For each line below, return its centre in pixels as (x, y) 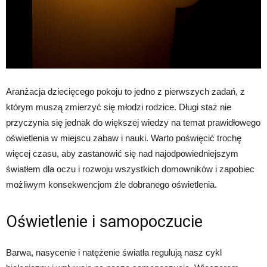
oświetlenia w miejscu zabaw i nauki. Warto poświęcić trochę (124, 138)
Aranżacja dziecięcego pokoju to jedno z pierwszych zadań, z (125, 91)
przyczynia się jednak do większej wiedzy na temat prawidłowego (133, 122)
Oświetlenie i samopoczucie (104, 221)
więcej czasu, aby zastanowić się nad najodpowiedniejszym (122, 153)
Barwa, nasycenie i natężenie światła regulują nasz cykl (114, 252)
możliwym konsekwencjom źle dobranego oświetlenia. (111, 184)
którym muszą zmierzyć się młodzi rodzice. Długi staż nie (119, 107)
